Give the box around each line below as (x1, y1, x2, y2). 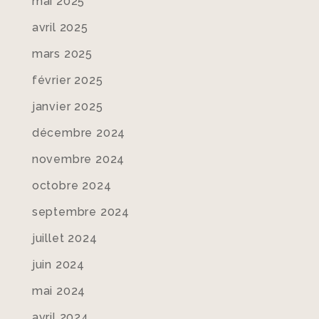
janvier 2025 (31, 100, 103, 113)
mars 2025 (31, 47, 93, 61)
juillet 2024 (31, 231, 98, 245)
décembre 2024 (31, 126, 126, 140)
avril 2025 (31, 21, 88, 34)
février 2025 (31, 73, 103, 87)
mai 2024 (31, 284, 86, 298)
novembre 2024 (31, 152, 125, 166)
